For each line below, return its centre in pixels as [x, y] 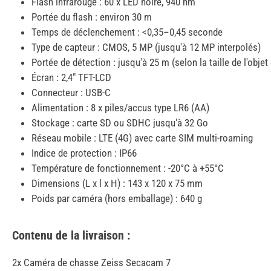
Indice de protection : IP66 [84, 153]
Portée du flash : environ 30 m [92, 17]
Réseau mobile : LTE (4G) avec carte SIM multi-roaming [142, 138]
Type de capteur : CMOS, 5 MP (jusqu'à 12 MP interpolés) [146, 47]
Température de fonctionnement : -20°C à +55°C [128, 168]
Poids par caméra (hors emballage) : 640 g [117, 199]
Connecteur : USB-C [71, 93]
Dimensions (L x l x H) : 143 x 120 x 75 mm [117, 184]
